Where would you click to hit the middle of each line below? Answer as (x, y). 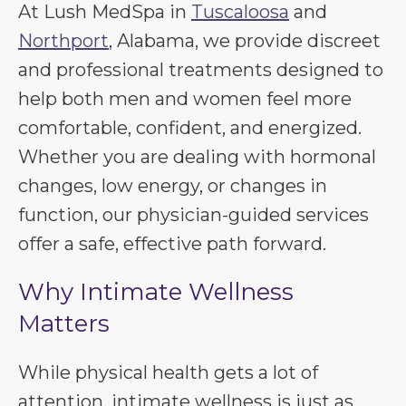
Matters (64, 324)
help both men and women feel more (185, 99)
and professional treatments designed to (201, 70)
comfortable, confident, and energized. (190, 128)
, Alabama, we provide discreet (245, 41)
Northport (63, 41)
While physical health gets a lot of (168, 372)
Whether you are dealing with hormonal (197, 157)
